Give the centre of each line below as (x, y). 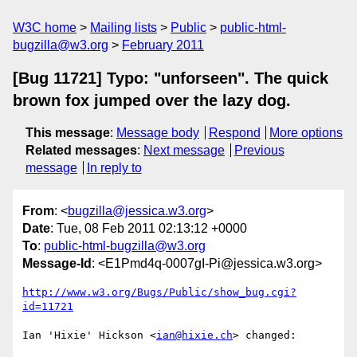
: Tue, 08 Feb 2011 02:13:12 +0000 (149, 229)
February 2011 (163, 45)
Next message (184, 150)
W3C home (45, 27)
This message (68, 133)
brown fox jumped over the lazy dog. (152, 100)
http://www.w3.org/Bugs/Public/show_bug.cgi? (159, 292)
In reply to (114, 168)
